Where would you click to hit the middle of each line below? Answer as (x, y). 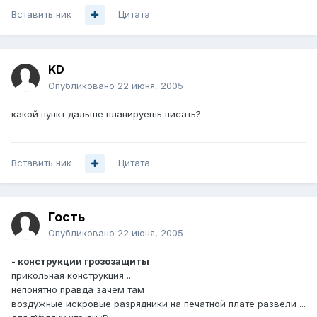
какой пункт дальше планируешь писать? (106, 114)
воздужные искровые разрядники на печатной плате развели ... (158, 304)
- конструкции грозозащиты (80, 261)
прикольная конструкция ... (72, 276)
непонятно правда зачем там (78, 290)
